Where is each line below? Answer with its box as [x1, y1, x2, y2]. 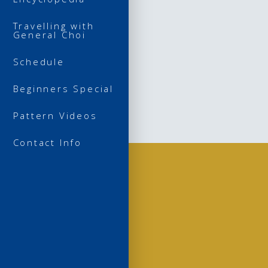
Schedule [13, 55, 65, 68]
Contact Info [13, 136, 82, 148]
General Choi [13, 28, 86, 41]
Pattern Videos [13, 109, 98, 121]
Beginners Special [13, 82, 114, 95]
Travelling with [13, 19, 95, 32]
